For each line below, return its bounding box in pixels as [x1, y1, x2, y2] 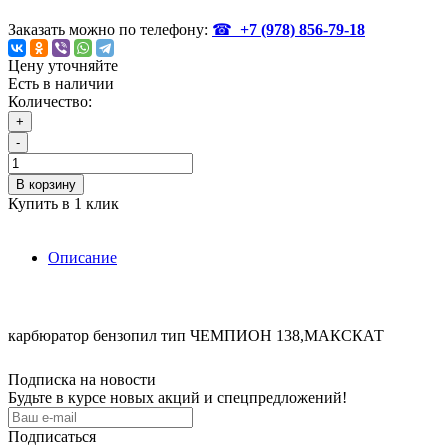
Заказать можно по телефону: [8, 21, 212, 39]
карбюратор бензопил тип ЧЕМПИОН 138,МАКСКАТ [8, 327, 384, 345]
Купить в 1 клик [8, 195, 119, 213]
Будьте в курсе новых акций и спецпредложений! [8, 389, 347, 407]
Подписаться [8, 428, 96, 446]
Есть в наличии [8, 75, 114, 93]
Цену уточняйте [8, 57, 118, 75]
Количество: [8, 93, 92, 111]
